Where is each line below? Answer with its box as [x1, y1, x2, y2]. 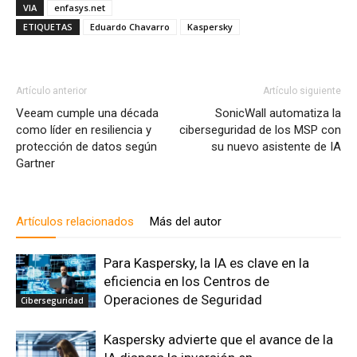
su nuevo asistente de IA [211, 139, 341, 154]
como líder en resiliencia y [16, 123, 151, 137]
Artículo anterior [16, 85, 87, 96]
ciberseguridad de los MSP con [179, 123, 341, 137]
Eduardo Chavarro [90, 21, 170, 33]
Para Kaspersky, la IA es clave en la [104, 255, 309, 271]
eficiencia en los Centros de [104, 273, 269, 289]
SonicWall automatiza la [215, 106, 341, 120]
